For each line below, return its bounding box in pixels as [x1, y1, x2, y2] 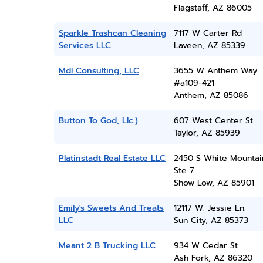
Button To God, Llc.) [59, 114, 138, 127]
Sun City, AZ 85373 [173, 214, 248, 227]
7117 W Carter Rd [173, 27, 242, 39]
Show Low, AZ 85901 [173, 177, 254, 189]
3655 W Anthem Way [173, 65, 257, 77]
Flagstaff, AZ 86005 [173, 2, 252, 14]
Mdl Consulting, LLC [59, 65, 139, 77]
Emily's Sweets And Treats [59, 202, 164, 214]
